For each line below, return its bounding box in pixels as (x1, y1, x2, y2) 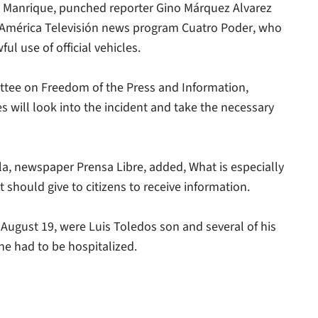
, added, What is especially (143, 158, 284, 177)
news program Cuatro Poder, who (99, 19, 282, 38)
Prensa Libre (77, 158, 143, 177)
